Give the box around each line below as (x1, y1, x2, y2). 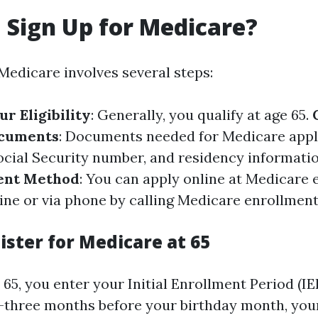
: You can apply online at (79, 170, 246, 187)
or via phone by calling (20, 191, 177, 209)
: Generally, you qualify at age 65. (91, 106, 312, 124)
